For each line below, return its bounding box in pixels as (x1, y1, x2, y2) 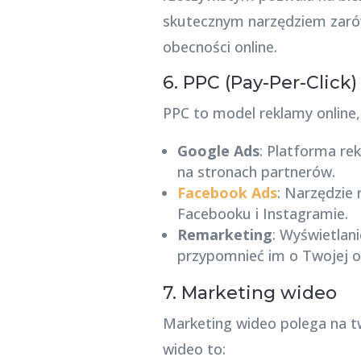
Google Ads (176, 140, 259, 160)
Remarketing (176, 224, 272, 244)
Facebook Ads (176, 182, 277, 202)
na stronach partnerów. (176, 161, 335, 181)
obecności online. (162, 36, 277, 56)
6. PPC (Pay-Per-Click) (162, 71, 357, 93)
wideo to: (162, 338, 226, 359)
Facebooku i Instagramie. (176, 203, 348, 223)
